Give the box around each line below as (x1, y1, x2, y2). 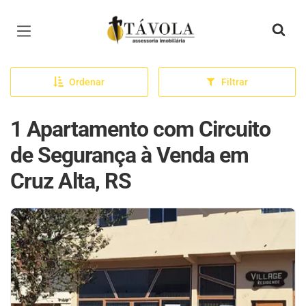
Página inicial (101, 12, 183, 29)
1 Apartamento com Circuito (10, 116, 270, 142)
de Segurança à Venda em (10, 142, 249, 168)
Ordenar (69, 76, 105, 87)
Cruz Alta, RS (10, 168, 131, 194)
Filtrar (221, 76, 249, 87)
